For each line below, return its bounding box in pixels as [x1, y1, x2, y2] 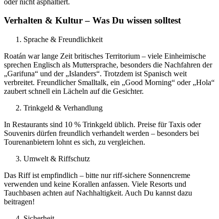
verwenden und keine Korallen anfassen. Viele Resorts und [4, 180, 186, 189]
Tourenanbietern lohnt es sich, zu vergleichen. [4, 138, 145, 147]
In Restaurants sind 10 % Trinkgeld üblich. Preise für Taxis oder [4, 120, 201, 129]
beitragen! [4, 197, 35, 206]
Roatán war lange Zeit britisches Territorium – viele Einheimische [4, 52, 206, 61]
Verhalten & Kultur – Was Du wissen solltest [4, 15, 181, 26]
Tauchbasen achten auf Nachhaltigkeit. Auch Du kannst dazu [4, 189, 192, 197]
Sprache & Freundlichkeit [23, 35, 103, 44]
